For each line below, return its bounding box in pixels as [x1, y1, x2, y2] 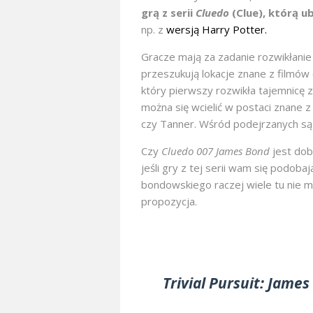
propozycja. [141, 194, 197, 209]
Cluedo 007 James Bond [161, 144, 270, 159]
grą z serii [141, 6, 196, 20]
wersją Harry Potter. [163, 22, 267, 37]
